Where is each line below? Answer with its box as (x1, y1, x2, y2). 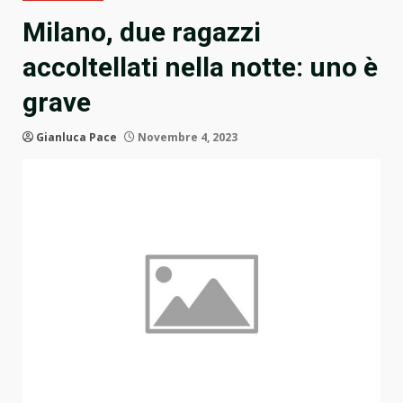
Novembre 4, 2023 (135, 130, 237, 146)
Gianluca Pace (36, 130, 117, 146)
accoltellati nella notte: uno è (22, 51, 378, 84)
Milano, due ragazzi (22, 16, 261, 49)
